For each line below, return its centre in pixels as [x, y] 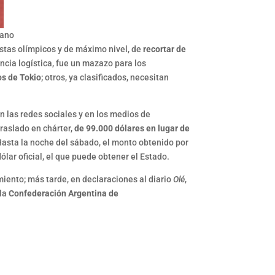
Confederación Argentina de [64, 194]
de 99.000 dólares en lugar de [132, 129]
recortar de [165, 49]
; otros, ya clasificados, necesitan [105, 78]
